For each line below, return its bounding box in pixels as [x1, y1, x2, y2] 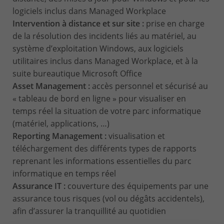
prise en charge [146, 18, 204, 29]
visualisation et [108, 130, 165, 142]
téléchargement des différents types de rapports [12, 143, 196, 154]
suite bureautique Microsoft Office [12, 68, 142, 79]
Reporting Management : [12, 130, 108, 142]
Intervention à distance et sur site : [12, 18, 146, 29]
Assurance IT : [12, 180, 67, 192]
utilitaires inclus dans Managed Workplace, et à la [12, 55, 198, 67]
